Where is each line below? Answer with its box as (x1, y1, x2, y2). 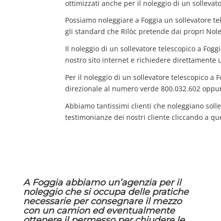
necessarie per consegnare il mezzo (23, 196, 182, 207)
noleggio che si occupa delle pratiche (23, 186, 188, 198)
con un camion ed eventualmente (23, 205, 175, 217)
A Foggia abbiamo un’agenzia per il (23, 177, 181, 188)
